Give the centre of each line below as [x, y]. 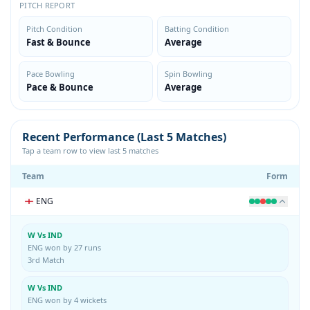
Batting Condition [197, 28]
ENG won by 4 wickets [67, 300]
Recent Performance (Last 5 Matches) [124, 137]
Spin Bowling [189, 73]
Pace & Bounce [60, 87]
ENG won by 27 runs [64, 247]
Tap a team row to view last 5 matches [90, 150]
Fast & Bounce [58, 42]
